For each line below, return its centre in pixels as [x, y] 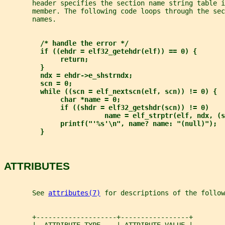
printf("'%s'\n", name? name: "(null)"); [139, 123]
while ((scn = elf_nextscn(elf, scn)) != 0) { [129, 91]
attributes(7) [74, 193]
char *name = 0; [90, 99]
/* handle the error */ [84, 43]
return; [74, 59]
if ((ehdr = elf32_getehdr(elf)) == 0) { [119, 51]
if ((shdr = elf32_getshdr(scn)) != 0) [135, 107]
